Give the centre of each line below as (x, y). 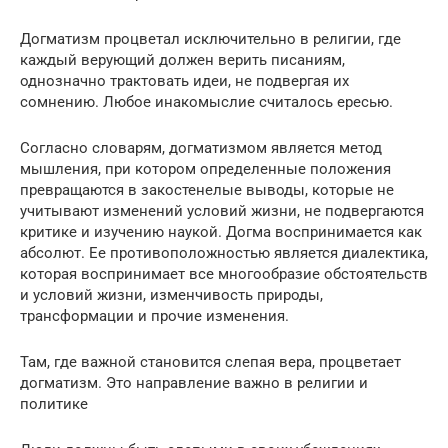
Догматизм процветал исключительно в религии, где (210, 39)
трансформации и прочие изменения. (154, 316)
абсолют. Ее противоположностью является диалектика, (224, 253)
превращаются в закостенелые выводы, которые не (207, 190)
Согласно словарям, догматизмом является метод (201, 148)
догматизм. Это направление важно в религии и (194, 383)
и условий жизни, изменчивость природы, (171, 295)
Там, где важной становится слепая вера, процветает (210, 362)
